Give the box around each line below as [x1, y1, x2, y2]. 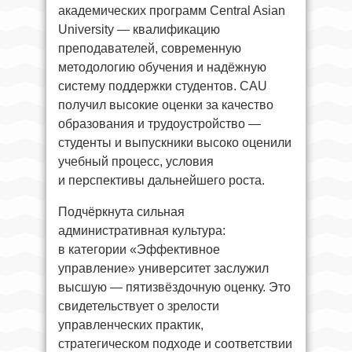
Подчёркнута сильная [58, 205, 185, 219]
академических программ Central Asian [58, 4, 285, 18]
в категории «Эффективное [58, 243, 220, 257]
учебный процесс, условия [58, 155, 214, 169]
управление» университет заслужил [58, 262, 269, 276]
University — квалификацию [58, 23, 220, 37]
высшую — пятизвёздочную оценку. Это [58, 280, 291, 295]
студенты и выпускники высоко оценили [58, 136, 291, 150]
